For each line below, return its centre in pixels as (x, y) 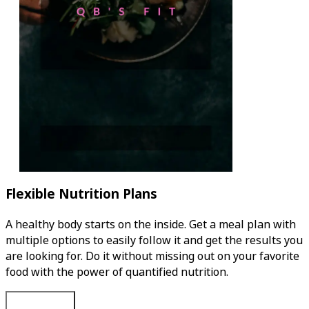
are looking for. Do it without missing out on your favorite (152, 256)
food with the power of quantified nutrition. (117, 272)
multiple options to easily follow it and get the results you (154, 240)
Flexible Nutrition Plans (81, 194)
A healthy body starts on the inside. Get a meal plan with (151, 224)
